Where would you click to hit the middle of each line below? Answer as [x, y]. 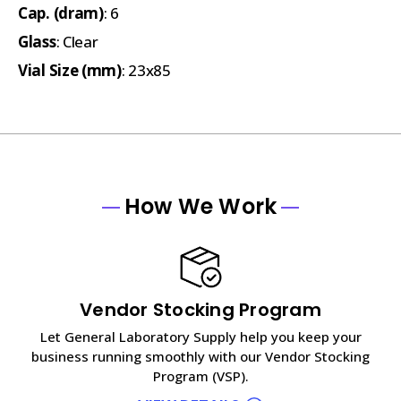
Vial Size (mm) [70, 70]
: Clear [77, 41]
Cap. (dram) [61, 13]
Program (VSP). [200, 375]
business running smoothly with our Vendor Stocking [200, 356]
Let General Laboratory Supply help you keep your [200, 336]
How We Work [200, 206]
